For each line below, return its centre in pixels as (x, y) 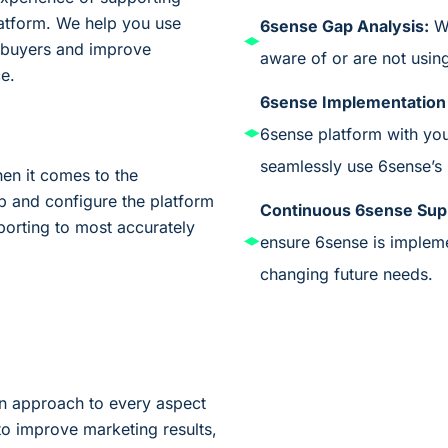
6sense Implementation (353, 101)
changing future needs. (346, 273)
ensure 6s (296, 241)
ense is (361, 241)
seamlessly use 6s (328, 165)
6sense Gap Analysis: (344, 25)
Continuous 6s (317, 209)
